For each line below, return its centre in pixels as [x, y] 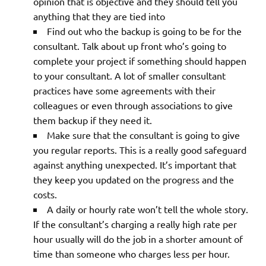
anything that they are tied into [99, 16]
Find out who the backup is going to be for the [144, 31]
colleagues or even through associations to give [133, 105]
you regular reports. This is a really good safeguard [140, 150]
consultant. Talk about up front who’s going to [130, 46]
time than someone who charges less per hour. [132, 254]
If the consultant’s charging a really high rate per [135, 224]
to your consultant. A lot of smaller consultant [129, 76]
